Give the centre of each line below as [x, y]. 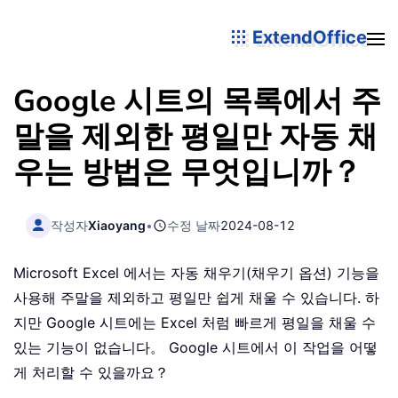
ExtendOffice [307, 37]
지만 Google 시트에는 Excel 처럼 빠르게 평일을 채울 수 [195, 323]
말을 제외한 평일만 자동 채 [195, 137]
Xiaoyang [117, 225]
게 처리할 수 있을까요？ [91, 373]
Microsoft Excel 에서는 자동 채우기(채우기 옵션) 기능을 [196, 273]
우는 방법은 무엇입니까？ [187, 172]
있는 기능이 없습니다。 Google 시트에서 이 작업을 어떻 [195, 348]
